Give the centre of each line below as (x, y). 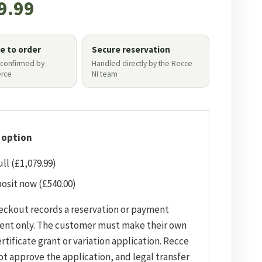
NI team (104, 74)
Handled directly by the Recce (142, 63)
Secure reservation (131, 49)
